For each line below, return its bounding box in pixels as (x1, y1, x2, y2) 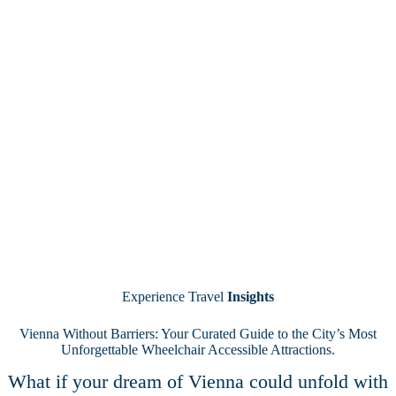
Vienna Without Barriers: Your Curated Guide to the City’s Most (19, 325, 377, 341)
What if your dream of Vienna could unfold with (8, 370, 388, 392)
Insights (227, 288, 274, 304)
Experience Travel (122, 288, 227, 304)
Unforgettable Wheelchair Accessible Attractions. (61, 341, 335, 357)
